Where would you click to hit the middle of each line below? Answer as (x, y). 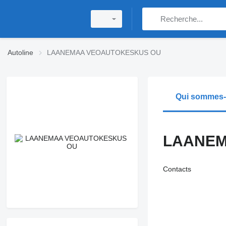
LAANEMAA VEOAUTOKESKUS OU (104, 52)
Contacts (177, 169)
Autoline (20, 52)
